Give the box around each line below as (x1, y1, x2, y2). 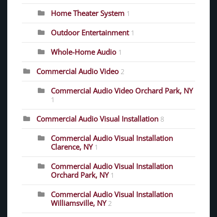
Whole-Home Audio (51, 46, 116, 57)
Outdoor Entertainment (51, 27, 129, 37)
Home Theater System (51, 8, 124, 18)
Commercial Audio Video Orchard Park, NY (51, 85, 193, 95)
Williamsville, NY (51, 198, 108, 208)
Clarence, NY (51, 141, 94, 152)
